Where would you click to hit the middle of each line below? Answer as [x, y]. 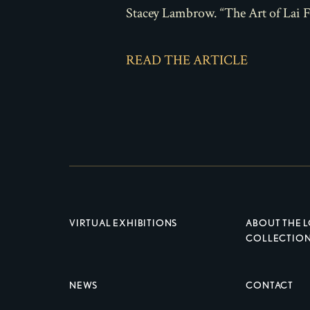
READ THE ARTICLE [187, 60]
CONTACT [270, 285]
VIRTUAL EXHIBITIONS [124, 223]
